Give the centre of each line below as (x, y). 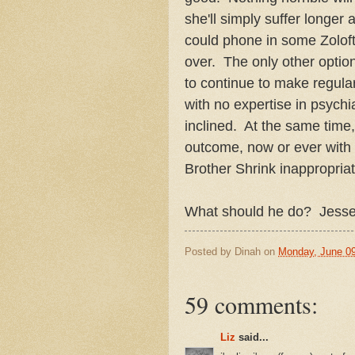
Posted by (210, 251)
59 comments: (251, 305)
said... (252, 338)
